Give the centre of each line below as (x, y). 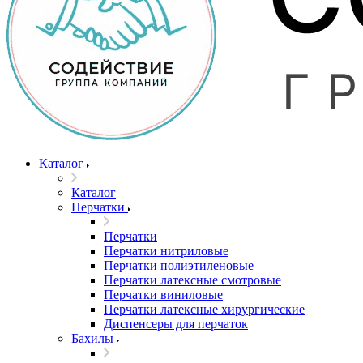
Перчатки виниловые (163, 295)
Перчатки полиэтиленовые (179, 265)
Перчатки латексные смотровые (192, 280)
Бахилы (92, 338)
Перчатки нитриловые (166, 251)
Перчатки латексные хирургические (204, 309)
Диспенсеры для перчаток (176, 324)
